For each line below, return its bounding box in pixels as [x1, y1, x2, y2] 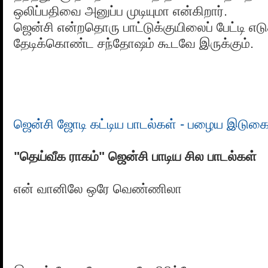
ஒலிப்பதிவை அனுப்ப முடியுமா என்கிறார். [14, 4, 227, 19]
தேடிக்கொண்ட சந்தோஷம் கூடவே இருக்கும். [14, 36, 254, 51]
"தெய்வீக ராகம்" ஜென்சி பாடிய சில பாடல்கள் [14, 149, 257, 165]
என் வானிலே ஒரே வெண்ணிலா [14, 181, 182, 197]
